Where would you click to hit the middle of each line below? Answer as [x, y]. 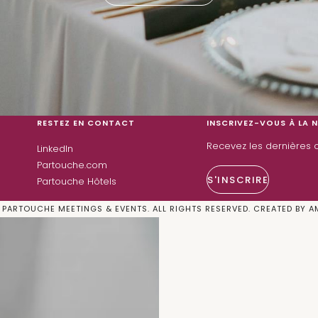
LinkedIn [55, 149]
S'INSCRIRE [238, 180]
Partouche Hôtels [76, 181]
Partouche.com [72, 165]
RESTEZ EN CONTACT [86, 123]
